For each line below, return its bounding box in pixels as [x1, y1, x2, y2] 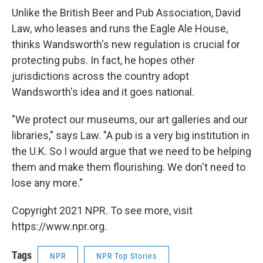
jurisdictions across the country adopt [12, 70, 189, 83]
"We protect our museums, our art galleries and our [12, 113, 248, 126]
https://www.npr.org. [12, 220, 107, 233]
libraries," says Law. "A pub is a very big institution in [12, 129, 249, 142]
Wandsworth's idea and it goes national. [12, 86, 194, 99]
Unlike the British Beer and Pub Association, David [12, 6, 241, 19]
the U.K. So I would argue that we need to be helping [12, 145, 251, 158]
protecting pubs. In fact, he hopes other [12, 54, 195, 67]
